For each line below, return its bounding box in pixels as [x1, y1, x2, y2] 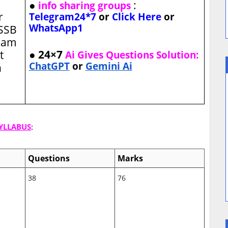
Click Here [111, 10, 161, 23]
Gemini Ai [85, 60, 132, 73]
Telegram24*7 [28, 10, 96, 23]
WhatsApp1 [28, 21, 83, 35]
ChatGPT [28, 60, 70, 73]
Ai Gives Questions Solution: [62, 48, 198, 62]
